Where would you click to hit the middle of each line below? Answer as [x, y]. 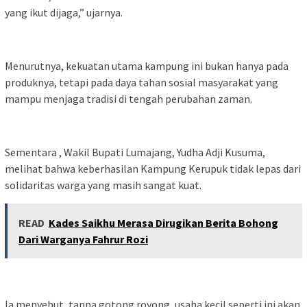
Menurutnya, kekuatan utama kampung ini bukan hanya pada [147, 65]
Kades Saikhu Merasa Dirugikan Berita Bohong [163, 222]
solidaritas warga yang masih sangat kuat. [103, 185]
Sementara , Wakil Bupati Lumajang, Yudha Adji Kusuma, [135, 152]
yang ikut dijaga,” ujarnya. [64, 12]
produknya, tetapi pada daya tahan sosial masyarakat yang [142, 82]
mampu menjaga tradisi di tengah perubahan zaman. [128, 98]
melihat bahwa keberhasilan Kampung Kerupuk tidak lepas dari [153, 168]
